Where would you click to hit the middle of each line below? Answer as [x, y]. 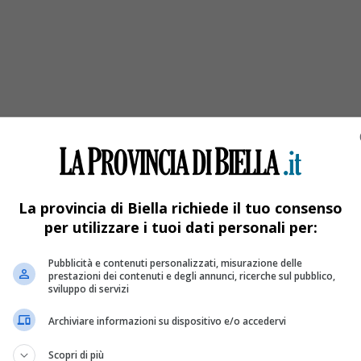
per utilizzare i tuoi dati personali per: [180, 227]
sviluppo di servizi [89, 288]
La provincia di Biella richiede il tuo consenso [180, 207]
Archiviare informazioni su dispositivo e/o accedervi [167, 321]
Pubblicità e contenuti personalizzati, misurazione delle [175, 263]
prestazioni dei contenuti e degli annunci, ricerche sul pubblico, [192, 276]
